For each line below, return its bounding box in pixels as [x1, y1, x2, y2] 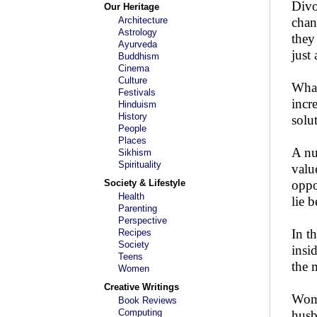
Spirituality [118, 159, 161, 170]
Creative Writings [104, 282, 179, 292]
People [118, 123, 146, 134]
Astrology [118, 27, 157, 38]
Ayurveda [118, 39, 157, 50]
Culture [118, 75, 147, 86]
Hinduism [118, 99, 156, 110]
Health [118, 191, 144, 202]
